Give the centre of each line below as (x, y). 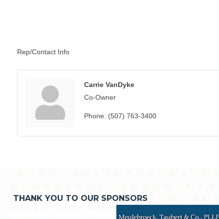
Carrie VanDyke (109, 85)
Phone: (95, 116)
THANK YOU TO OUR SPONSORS (80, 198)
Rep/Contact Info (43, 52)
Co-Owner (100, 98)
